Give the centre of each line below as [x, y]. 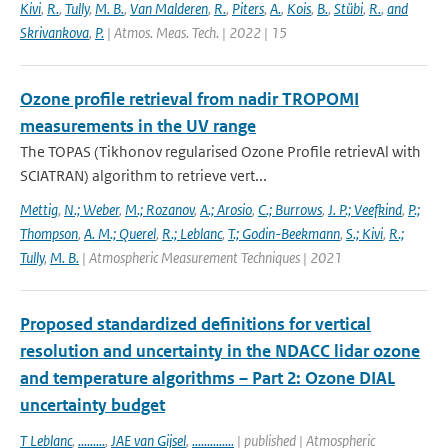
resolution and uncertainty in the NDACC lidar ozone [220, 351]
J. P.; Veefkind [365, 209]
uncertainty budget [92, 405]
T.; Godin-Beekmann [284, 233]
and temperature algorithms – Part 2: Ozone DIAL [207, 378]
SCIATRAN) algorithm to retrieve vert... [143, 175]
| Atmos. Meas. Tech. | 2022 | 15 [195, 32]
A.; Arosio [226, 209]
